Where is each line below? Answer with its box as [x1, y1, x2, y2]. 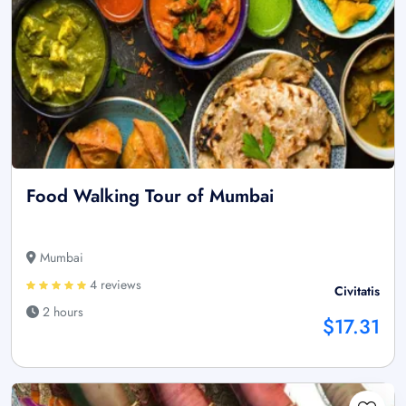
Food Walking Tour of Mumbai [26, 182, 274, 209]
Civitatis [334, 281, 380, 300]
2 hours [39, 302, 83, 321]
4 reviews [86, 275, 141, 294]
